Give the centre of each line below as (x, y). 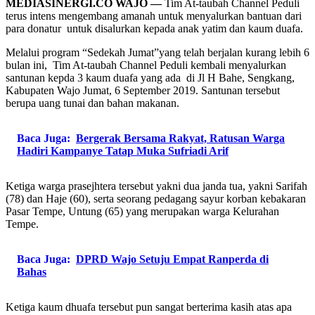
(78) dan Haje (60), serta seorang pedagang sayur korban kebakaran (156, 198)
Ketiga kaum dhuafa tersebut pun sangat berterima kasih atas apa (149, 307)
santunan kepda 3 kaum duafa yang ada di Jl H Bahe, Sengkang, (150, 77)
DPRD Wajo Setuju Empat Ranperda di (172, 259)
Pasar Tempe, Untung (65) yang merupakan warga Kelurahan (142, 211)
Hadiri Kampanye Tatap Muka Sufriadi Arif (123, 150)
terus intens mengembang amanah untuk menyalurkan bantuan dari (154, 15)
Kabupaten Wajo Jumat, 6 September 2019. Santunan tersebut (143, 90)
